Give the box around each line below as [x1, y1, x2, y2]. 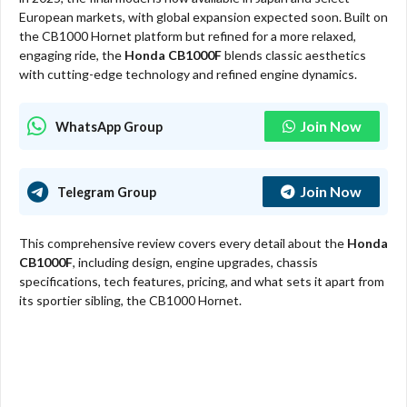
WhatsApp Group [55, 118, 163, 134]
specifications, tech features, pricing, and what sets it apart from [19, 273, 384, 290]
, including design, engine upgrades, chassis [73, 254, 318, 271]
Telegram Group [57, 184, 156, 200]
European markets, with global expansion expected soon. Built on [19, 9, 388, 25]
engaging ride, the [19, 47, 124, 64]
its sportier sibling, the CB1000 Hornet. [19, 293, 242, 309]
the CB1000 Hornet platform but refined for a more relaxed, [19, 28, 356, 45]
